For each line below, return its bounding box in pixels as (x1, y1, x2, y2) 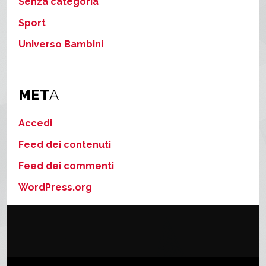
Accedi (18, 117, 53, 129)
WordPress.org (18, 181, 93, 193)
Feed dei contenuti (18, 138, 112, 150)
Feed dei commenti (18, 160, 115, 172)
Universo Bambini (18, 38, 104, 50)
